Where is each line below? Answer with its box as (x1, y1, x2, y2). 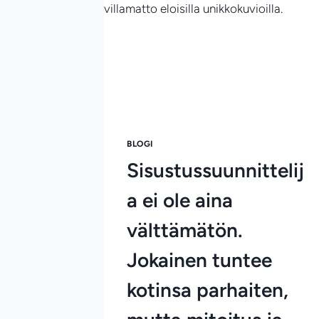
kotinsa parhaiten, (127, 277, 288, 302)
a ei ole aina (127, 187, 233, 212)
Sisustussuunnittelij (127, 157, 304, 182)
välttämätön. (127, 217, 243, 242)
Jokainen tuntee (127, 247, 272, 272)
